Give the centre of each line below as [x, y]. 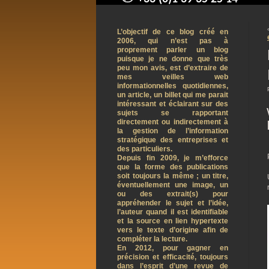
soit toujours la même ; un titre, [173, 176]
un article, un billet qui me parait [173, 95]
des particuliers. [145, 149]
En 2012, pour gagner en [173, 248]
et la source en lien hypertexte [173, 221]
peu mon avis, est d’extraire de [173, 68]
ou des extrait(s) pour [173, 194]
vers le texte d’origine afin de [173, 230]
